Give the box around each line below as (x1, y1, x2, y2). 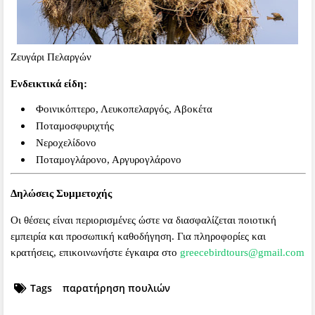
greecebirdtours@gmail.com (180, 246, 304, 258)
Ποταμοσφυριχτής (36, 120, 114, 131)
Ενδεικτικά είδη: (11, 77, 87, 89)
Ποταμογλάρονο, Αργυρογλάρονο (36, 153, 181, 165)
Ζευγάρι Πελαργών (11, 51, 91, 63)
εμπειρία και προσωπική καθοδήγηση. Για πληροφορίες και (11, 230, 266, 242)
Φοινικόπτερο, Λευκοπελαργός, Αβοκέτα (36, 103, 212, 115)
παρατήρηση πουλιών (63, 281, 170, 295)
